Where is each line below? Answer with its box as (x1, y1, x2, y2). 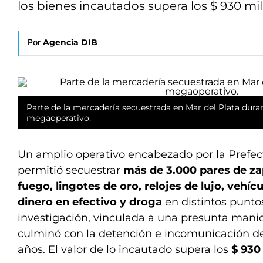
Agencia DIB (43, 37, 97, 48)
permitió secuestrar (18, 164, 123, 177)
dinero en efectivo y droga (18, 195, 162, 208)
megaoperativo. (26, 113, 91, 123)
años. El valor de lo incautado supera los (18, 243, 231, 256)
